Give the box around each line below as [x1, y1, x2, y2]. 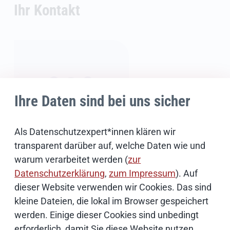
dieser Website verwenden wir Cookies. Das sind [14, 182, 212, 193]
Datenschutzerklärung [14, 168, 105, 179]
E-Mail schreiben [23, 191, 93, 202]
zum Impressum [109, 168, 176, 179]
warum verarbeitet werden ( [14, 154, 128, 165]
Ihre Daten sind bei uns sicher [14, 92, 191, 110]
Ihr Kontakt [13, 1, 80, 19]
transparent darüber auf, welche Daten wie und [14, 140, 206, 151]
